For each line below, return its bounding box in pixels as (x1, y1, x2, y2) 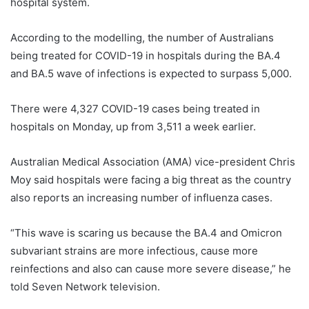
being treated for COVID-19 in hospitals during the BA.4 (10, 48, 281, 62)
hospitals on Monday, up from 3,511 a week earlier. (10, 119, 256, 133)
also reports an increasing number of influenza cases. (10, 190, 272, 204)
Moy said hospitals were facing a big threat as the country (10, 172, 291, 186)
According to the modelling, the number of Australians (10, 30, 274, 44)
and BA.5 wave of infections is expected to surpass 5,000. (10, 66, 292, 80)
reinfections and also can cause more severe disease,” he (10, 261, 291, 275)
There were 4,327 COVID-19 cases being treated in (10, 101, 260, 115)
